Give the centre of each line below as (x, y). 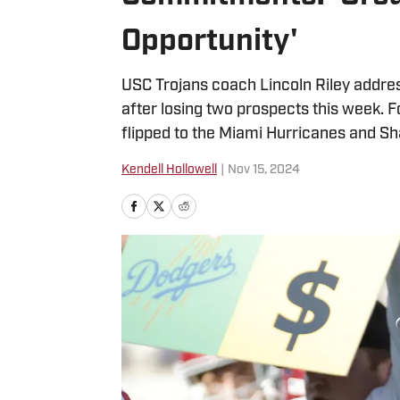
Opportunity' (210, 42)
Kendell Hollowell (169, 170)
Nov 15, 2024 (264, 170)
